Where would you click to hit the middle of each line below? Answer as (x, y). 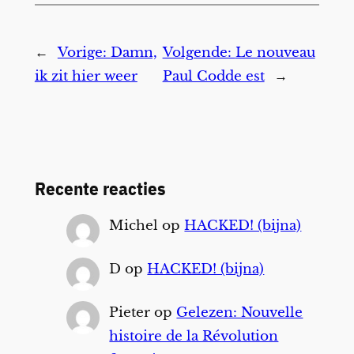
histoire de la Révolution (194, 336)
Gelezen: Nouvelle (240, 312)
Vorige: (84, 52)
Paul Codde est (213, 76)
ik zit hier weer (86, 76)
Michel (134, 226)
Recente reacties (100, 188)
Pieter (130, 312)
